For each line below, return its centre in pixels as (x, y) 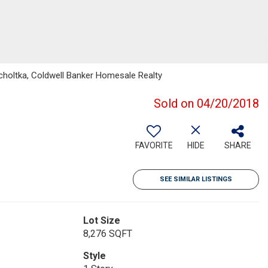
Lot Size (101, 220)
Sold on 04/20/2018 (206, 103)
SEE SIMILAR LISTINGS (196, 179)
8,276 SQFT (107, 234)
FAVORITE (154, 145)
